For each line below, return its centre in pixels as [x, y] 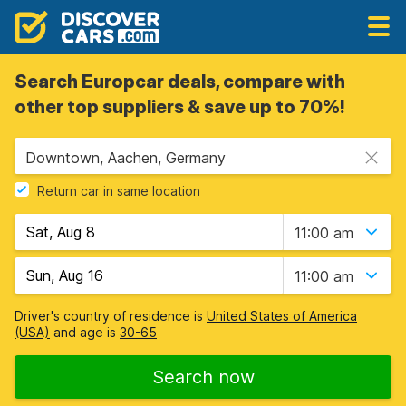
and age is [85, 332]
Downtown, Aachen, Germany [126, 158]
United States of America [282, 316]
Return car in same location [119, 191]
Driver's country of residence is [111, 316]
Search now [203, 377]
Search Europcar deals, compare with [180, 82]
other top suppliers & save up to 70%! [179, 107]
